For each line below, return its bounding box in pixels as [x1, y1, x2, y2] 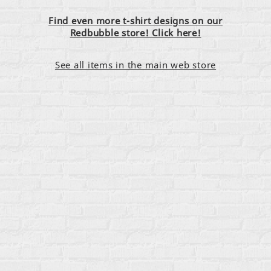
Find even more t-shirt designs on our [48, 14, 223, 27]
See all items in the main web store [54, 58, 217, 71]
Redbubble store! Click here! [70, 26, 201, 39]
